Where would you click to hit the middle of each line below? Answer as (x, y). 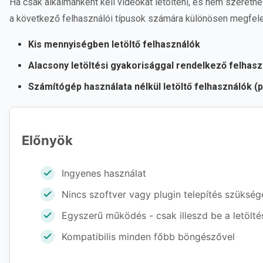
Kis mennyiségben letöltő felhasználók (114, 44)
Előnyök (47, 140)
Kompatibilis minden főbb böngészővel (148, 237)
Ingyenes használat (104, 173)
